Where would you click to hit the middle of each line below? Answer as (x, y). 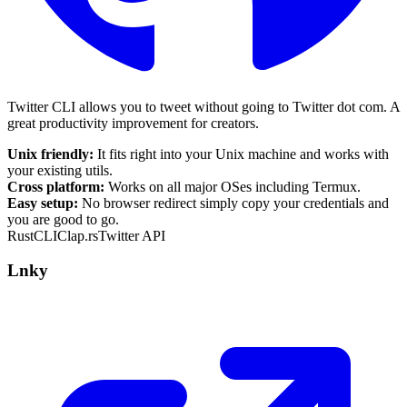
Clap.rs (78, 235)
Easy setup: (43, 203)
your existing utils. (60, 170)
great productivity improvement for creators (131, 123)
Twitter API (132, 235)
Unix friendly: (50, 154)
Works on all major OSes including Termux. (233, 186)
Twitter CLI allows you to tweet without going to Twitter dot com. (199, 106)
